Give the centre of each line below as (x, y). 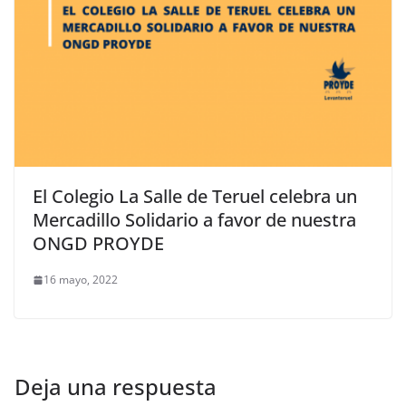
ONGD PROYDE (98, 244)
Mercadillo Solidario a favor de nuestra (194, 220)
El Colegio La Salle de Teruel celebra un (195, 197)
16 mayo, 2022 (81, 280)
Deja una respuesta (116, 387)
